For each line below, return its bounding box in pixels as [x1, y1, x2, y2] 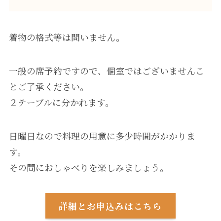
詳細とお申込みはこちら [59, 199, 162, 212]
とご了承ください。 [8, 79, 89, 93]
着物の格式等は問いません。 [8, 31, 125, 44]
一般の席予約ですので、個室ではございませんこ [8, 64, 204, 77]
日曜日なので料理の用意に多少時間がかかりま [8, 129, 195, 142]
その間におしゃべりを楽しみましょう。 [8, 160, 169, 174]
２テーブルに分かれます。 [8, 95, 114, 109]
